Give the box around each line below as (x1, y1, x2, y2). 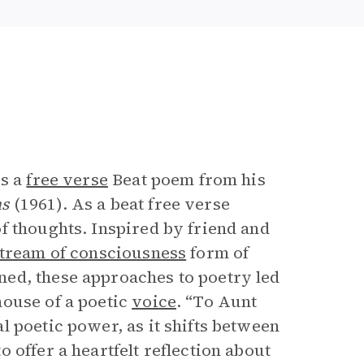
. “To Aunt (175, 290, 258, 313)
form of (186, 241, 249, 264)
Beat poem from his (107, 168, 266, 191)
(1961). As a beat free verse (9, 193, 230, 215)
